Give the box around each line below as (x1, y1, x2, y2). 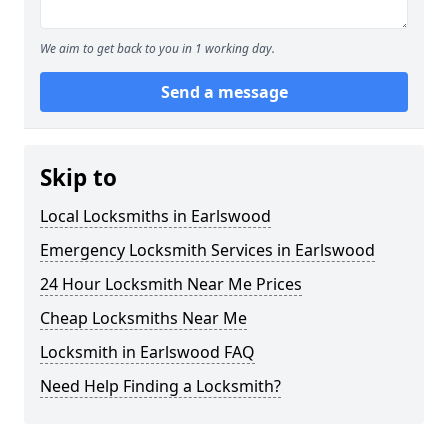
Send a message (160, 80, 288, 103)
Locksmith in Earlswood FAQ (40, 340, 255, 363)
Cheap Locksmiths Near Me (40, 306, 247, 329)
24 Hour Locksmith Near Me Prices (40, 272, 302, 295)
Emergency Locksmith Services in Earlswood (40, 238, 375, 261)
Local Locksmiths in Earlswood (40, 204, 271, 227)
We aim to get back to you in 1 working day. (40, 39, 275, 57)
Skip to (40, 161, 117, 193)
